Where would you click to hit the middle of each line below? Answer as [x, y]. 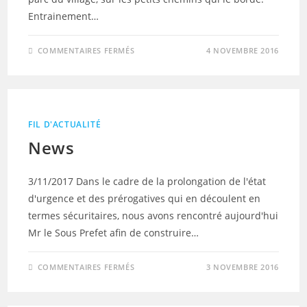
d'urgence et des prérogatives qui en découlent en [145, 198]
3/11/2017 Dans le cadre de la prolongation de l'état [147, 181]
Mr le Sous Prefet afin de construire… [114, 233]
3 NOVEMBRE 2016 [242, 267]
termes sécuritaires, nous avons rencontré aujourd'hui [153, 216]
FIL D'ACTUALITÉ [65, 124]
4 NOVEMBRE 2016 [242, 50]
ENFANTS [157, 67]
